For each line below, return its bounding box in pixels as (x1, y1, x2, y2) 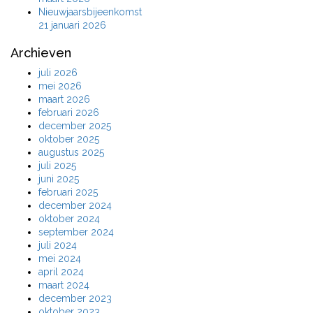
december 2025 (38, 119, 111, 131)
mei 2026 (38, 80, 82, 92)
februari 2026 (38, 106, 99, 118)
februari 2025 (38, 186, 98, 198)
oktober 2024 (38, 212, 100, 224)
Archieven (10, 45, 71, 60)
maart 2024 (38, 279, 89, 291)
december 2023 (38, 292, 112, 304)
